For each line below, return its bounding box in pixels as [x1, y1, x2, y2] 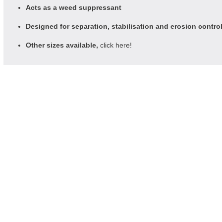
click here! [100, 41, 132, 49]
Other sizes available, [26, 41, 100, 49]
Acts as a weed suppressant [26, 3, 121, 11]
